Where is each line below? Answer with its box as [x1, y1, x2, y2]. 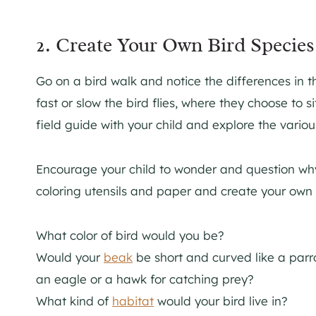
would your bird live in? [154, 293, 291, 308]
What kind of [36, 293, 112, 308]
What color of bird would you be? [36, 227, 224, 243]
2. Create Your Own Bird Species [36, 32, 315, 57]
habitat [112, 293, 154, 308]
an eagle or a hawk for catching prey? [36, 271, 254, 286]
